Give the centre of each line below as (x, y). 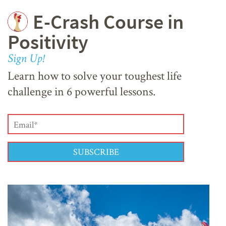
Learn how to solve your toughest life (95, 76)
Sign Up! (26, 60)
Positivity (48, 42)
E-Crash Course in (108, 22)
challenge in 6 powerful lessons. (81, 91)
